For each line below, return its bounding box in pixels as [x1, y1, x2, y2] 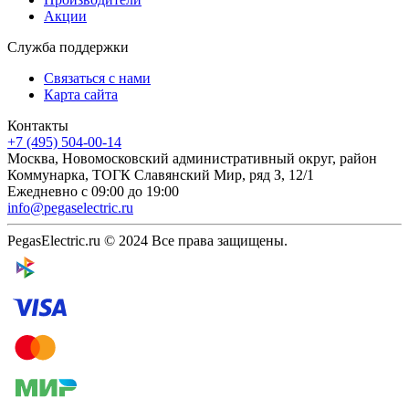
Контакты [7, 117, 68, 133]
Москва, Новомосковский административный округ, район [7, 150, 377, 166]
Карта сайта [44, 86, 118, 102]
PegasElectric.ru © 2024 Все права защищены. [7, 232, 288, 248]
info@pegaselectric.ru [7, 199, 133, 215]
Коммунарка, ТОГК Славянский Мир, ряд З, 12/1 [7, 166, 314, 183]
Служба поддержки [7, 38, 129, 55]
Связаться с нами [44, 69, 151, 86]
